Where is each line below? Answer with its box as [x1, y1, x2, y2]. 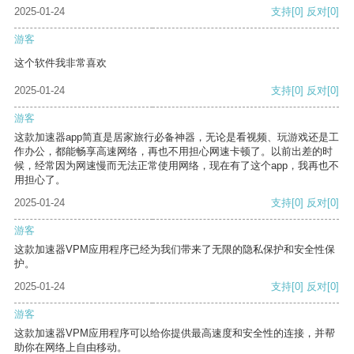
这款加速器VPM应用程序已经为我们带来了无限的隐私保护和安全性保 [14, 243, 335, 256]
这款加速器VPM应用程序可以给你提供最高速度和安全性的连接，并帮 [14, 327, 335, 340]
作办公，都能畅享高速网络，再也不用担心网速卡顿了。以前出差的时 [14, 145, 333, 158]
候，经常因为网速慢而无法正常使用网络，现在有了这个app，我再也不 [14, 160, 339, 172]
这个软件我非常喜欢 [14, 57, 107, 70]
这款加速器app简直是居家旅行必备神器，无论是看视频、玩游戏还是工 [14, 131, 339, 144]
